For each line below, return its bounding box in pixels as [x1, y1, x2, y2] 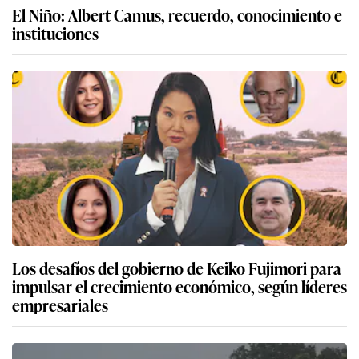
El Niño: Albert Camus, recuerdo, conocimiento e [12, 2, 342, 26]
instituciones [12, 20, 99, 45]
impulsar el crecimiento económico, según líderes [12, 273, 347, 298]
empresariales [12, 292, 108, 317]
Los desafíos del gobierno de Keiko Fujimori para [12, 255, 341, 280]
